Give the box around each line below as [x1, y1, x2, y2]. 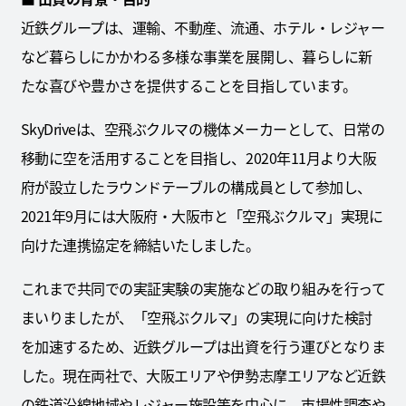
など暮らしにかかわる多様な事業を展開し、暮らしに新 [20, 45, 372, 68]
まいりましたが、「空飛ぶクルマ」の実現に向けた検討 [20, 306, 372, 329]
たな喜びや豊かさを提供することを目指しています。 [20, 74, 357, 97]
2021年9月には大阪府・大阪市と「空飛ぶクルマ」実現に [20, 205, 383, 227]
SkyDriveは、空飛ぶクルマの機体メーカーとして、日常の [20, 118, 385, 140]
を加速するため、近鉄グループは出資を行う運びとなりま [20, 335, 386, 358]
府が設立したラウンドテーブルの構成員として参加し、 [20, 176, 372, 198]
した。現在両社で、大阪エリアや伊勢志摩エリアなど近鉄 [20, 364, 386, 387]
